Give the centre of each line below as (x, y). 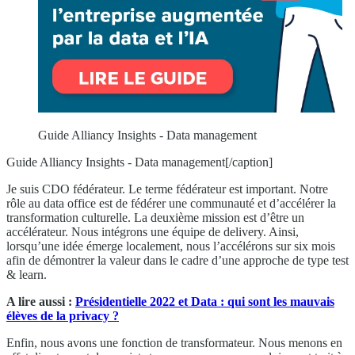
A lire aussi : (41, 302)
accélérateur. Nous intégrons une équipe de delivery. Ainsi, (153, 232)
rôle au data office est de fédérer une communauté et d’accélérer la (171, 204)
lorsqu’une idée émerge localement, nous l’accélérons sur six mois (171, 246)
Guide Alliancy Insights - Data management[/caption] (139, 162)
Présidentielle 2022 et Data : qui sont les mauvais (205, 302)
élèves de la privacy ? (63, 316)
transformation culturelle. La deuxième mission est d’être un (155, 218)
